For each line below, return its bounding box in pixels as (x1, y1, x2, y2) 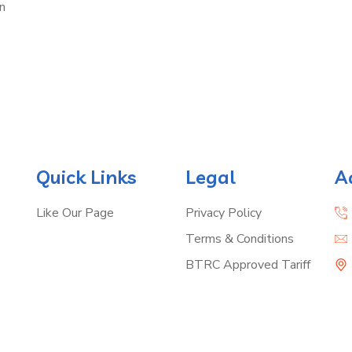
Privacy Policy (185, 203, 262, 222)
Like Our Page (36, 203, 114, 222)
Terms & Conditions (185, 229, 294, 247)
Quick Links (36, 164, 137, 189)
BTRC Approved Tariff (185, 255, 310, 273)
